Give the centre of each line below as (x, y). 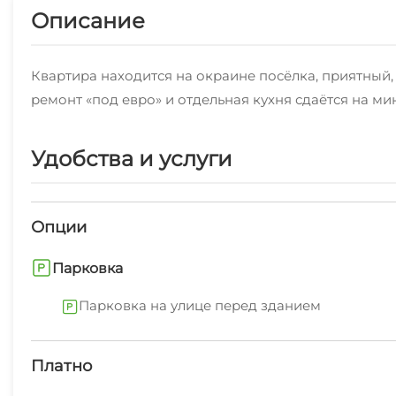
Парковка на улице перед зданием (200, 305)
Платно (61, 366)
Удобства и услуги (132, 159)
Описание (88, 21)
